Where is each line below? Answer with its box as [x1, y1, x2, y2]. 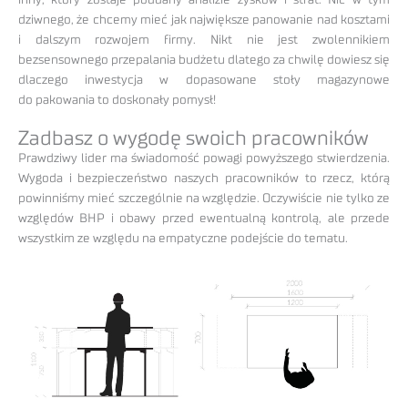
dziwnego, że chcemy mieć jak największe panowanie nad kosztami [18, 14, 390, 27]
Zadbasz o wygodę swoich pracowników [18, 128, 369, 149]
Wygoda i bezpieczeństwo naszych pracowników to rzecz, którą [18, 172, 390, 186]
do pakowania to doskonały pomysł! [18, 94, 216, 107]
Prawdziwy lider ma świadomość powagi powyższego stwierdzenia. [18, 152, 390, 166]
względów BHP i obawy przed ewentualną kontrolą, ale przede [18, 212, 390, 226]
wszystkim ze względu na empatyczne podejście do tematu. [18, 232, 348, 246]
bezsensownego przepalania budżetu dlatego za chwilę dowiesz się [18, 54, 390, 67]
